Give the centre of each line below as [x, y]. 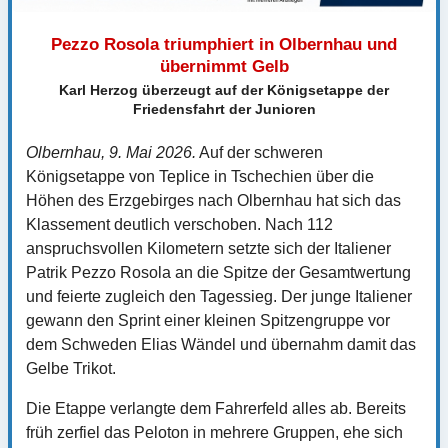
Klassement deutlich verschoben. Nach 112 [179, 224]
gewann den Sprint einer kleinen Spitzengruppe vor [208, 320]
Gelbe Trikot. [71, 368]
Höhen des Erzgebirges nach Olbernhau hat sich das [213, 200]
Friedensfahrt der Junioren [224, 108]
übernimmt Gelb [224, 66]
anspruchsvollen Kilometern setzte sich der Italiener [208, 248]
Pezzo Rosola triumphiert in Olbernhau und [224, 44]
